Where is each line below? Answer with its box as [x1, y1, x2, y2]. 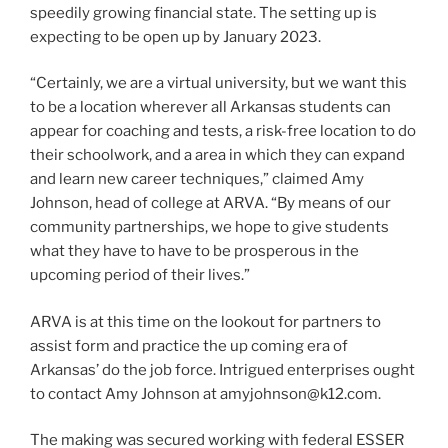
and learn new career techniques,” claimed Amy [30, 170, 364, 189]
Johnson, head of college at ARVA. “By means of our [30, 194, 391, 213]
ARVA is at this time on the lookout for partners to [30, 312, 381, 331]
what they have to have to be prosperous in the [30, 242, 359, 261]
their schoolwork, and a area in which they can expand [30, 146, 405, 165]
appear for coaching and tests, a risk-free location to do [30, 122, 416, 141]
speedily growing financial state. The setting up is [30, 3, 377, 22]
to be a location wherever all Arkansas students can [30, 98, 391, 117]
